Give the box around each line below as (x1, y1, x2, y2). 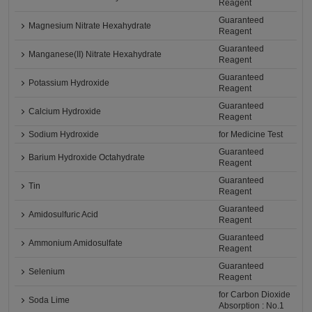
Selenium (29, 267, 65, 277)
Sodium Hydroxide (29, 130, 100, 140)
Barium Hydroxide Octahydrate (29, 153, 146, 163)
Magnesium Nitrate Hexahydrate (29, 21, 152, 31)
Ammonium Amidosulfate (29, 238, 123, 249)
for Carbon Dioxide (219, 290, 291, 300)
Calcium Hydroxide (29, 107, 102, 117)
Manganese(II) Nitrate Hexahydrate (29, 49, 162, 60)
